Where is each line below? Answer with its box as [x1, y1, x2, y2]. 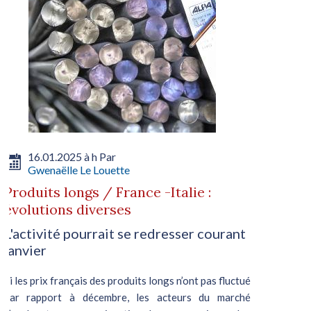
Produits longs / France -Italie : [3, 183, 211, 201]
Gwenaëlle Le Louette [27, 162, 130, 176]
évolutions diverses [3, 200, 131, 218]
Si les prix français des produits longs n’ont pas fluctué [3, 274, 251, 287]
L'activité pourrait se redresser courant [3, 224, 246, 242]
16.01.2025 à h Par [27, 149, 116, 163]
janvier [3, 241, 47, 258]
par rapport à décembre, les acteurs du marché [3, 290, 251, 303]
